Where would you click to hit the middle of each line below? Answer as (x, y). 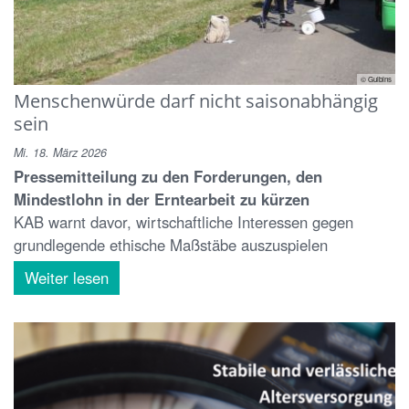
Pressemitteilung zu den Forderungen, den (168, 176)
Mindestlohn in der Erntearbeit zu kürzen (162, 199)
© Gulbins (376, 79)
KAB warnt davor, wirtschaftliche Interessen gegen (184, 221)
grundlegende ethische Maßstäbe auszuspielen (171, 244)
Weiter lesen (67, 277)
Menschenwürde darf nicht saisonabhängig (196, 100)
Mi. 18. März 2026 (60, 152)
